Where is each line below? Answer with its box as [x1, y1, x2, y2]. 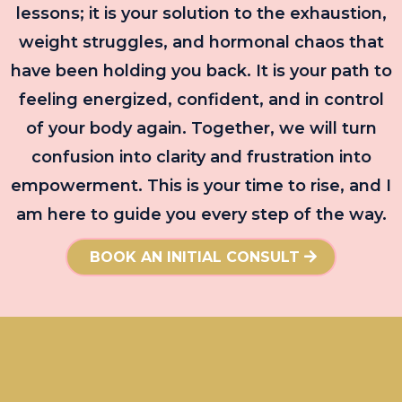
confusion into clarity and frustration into [31, 146, 371, 167]
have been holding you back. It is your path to [10, 60, 392, 81]
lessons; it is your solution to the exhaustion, [15, 3, 387, 23]
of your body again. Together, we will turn [25, 118, 377, 138]
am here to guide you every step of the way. [15, 204, 387, 224]
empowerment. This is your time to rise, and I [11, 175, 391, 196]
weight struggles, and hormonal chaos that [18, 31, 384, 52]
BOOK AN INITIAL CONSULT [90, 248, 300, 266]
